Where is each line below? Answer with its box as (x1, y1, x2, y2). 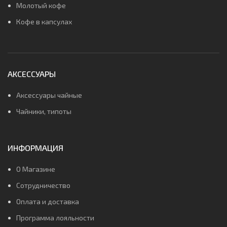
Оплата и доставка (16, 197, 79, 206)
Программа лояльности (16, 213, 94, 222)
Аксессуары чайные (16, 90, 82, 99)
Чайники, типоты (16, 106, 71, 116)
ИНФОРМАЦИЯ (8, 142, 63, 153)
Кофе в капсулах (16, 17, 72, 26)
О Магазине (16, 164, 55, 173)
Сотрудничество (16, 180, 70, 190)
